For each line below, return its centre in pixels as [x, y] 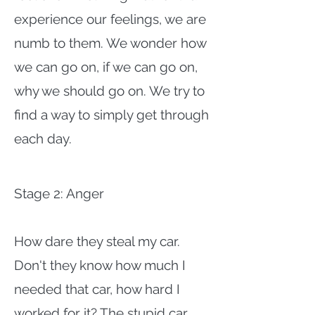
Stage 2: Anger [59, 193]
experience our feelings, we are [110, 19]
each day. [43, 139]
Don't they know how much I [100, 265]
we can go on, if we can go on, [106, 67]
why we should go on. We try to [109, 91]
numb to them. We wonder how [110, 43]
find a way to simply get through [111, 115]
